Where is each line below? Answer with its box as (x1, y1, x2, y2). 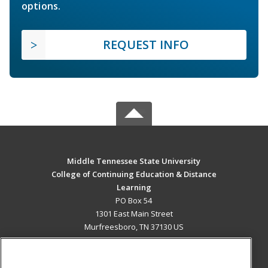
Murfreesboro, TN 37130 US (84, 221, 184, 233)
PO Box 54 (115, 195, 153, 206)
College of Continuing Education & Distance (51, 169, 217, 180)
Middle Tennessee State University (67, 156, 201, 167)
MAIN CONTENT (100, 246, 167, 258)
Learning (116, 182, 151, 193)
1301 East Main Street (95, 208, 173, 220)
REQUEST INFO (103, 36, 189, 53)
